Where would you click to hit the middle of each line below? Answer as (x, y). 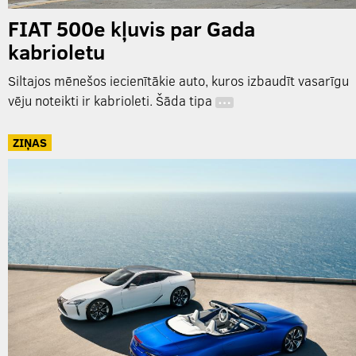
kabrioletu (56, 52)
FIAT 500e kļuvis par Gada (132, 29)
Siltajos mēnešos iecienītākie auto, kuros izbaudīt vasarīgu (178, 81)
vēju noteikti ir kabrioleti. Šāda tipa (112, 101)
